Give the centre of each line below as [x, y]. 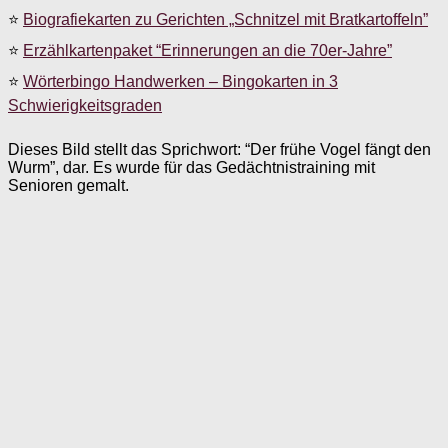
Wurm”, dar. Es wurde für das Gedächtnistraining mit [191, 167]
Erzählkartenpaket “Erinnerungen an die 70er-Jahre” [207, 50]
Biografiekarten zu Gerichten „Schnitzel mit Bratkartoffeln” [225, 19]
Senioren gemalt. [68, 185]
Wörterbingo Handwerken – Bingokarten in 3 [180, 81]
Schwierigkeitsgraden [85, 105]
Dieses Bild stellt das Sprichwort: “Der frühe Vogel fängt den [219, 149]
